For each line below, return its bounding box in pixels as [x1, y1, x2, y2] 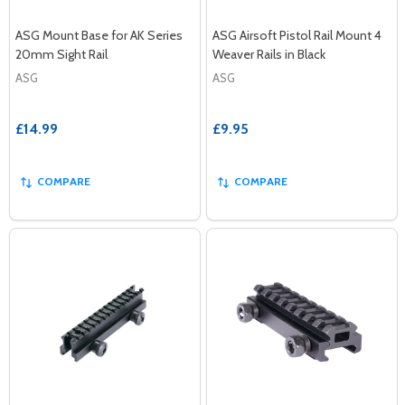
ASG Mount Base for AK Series [15, 26, 183, 43]
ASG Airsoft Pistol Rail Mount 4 [212, 26, 381, 43]
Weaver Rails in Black [212, 45, 325, 62]
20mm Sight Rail [15, 45, 108, 62]
